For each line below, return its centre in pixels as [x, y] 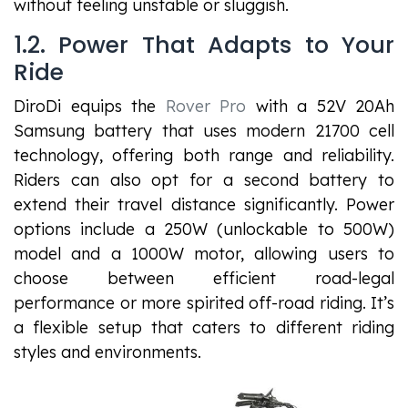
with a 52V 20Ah [320, 106]
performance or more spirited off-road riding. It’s [204, 302]
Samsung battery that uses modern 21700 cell [204, 130]
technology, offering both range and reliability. [204, 155]
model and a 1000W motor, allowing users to [204, 253]
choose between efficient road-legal [204, 278]
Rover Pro [205, 106]
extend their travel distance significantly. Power [204, 204]
